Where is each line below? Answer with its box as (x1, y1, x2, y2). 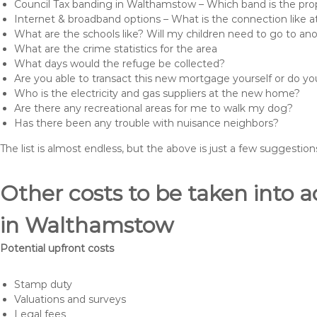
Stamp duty (14, 278, 72, 291)
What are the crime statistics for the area (14, 42, 217, 55)
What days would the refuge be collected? (14, 57, 225, 70)
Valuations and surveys (14, 293, 126, 306)
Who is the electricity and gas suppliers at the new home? (14, 87, 300, 100)
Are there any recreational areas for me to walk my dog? (14, 102, 293, 115)
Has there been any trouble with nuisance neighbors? (14, 117, 279, 129)
